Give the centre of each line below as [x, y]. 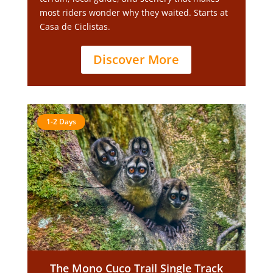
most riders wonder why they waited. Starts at [133, 12]
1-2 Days [61, 122]
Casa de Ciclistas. [75, 27]
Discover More [136, 59]
